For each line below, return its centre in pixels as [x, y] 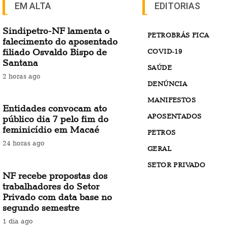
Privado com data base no [57, 197]
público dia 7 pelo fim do [55, 119]
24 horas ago [24, 143]
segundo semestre [41, 208]
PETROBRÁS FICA [178, 35]
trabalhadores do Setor [51, 186]
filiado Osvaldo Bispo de [55, 52]
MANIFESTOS [172, 100]
